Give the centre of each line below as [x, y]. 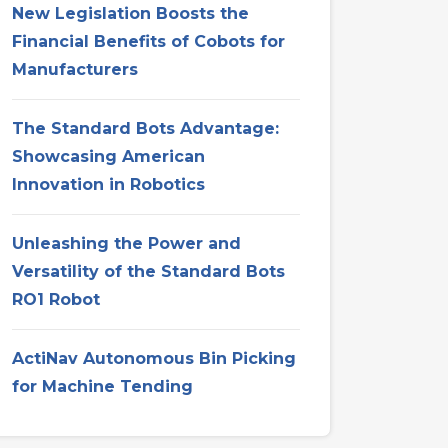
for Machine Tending [102, 387]
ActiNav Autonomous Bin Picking [154, 359]
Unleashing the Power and [126, 244]
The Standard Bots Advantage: [145, 129]
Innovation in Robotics [108, 185]
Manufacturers [75, 70]
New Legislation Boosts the [130, 14]
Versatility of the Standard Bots [148, 272]
